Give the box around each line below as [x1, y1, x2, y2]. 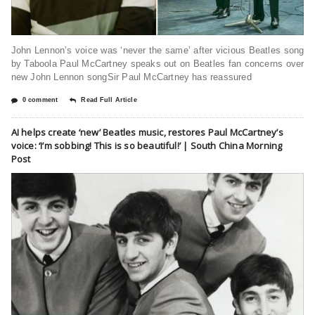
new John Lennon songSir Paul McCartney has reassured [11, 71, 252, 82]
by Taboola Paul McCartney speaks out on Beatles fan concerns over [11, 58, 304, 69]
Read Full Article [81, 96, 137, 103]
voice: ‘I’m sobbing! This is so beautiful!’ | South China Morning [11, 139, 283, 152]
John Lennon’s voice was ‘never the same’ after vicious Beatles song [11, 44, 304, 56]
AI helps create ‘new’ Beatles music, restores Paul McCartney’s [11, 125, 283, 139]
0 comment [22, 96, 58, 103]
